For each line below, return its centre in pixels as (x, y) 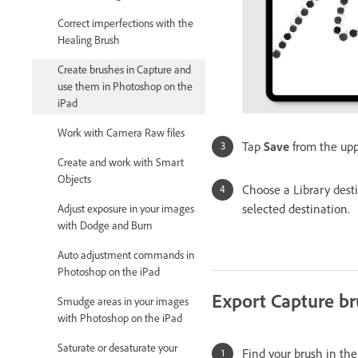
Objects (74, 180)
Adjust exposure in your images (126, 209)
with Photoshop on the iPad (120, 319)
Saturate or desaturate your (117, 348)
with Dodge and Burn (105, 226)
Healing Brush (89, 41)
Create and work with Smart (121, 163)
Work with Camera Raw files (121, 133)
